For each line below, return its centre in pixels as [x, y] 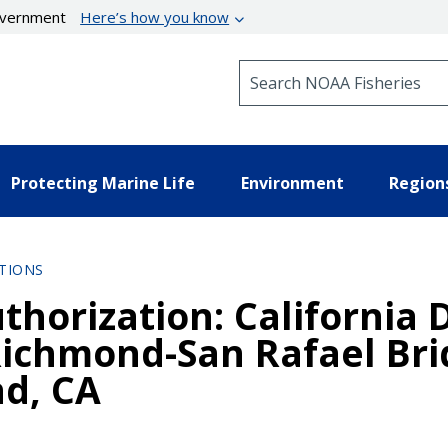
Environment [292, 182]
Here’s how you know [155, 17]
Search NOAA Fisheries [319, 68]
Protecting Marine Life [103, 182]
